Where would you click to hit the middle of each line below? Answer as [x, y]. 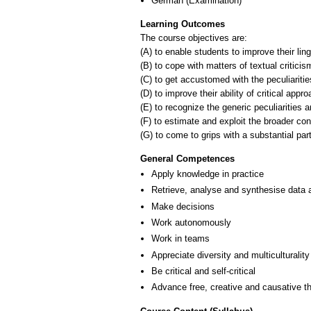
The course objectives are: [194, 38]
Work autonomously [191, 222]
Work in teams [180, 239]
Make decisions [183, 206]
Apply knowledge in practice [208, 174]
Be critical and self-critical [203, 271]
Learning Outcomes [183, 24]
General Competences [187, 158]
